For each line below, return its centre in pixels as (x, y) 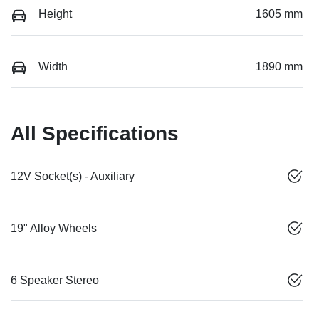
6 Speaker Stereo (55, 280)
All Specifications (95, 133)
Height (55, 14)
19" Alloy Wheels (54, 228)
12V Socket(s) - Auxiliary (73, 176)
